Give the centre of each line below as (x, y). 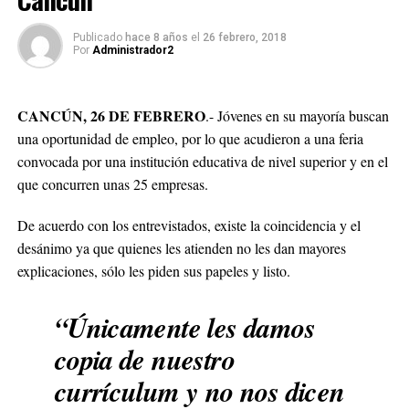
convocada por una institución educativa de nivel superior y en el (202, 161)
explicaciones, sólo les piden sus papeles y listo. (153, 271)
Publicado (97, 37)
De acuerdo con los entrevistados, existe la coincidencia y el (189, 225)
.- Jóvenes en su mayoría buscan (297, 115)
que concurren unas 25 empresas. (112, 184)
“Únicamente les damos (184, 327)
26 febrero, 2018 (244, 37)
